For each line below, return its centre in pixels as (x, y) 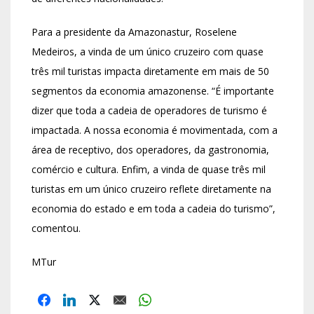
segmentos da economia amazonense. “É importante (153, 90)
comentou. (56, 228)
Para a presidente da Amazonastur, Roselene (134, 32)
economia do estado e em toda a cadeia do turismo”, (153, 208)
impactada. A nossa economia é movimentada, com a (155, 130)
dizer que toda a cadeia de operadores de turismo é (149, 110)
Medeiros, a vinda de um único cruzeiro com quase (148, 51)
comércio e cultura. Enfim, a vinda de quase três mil (149, 169)
